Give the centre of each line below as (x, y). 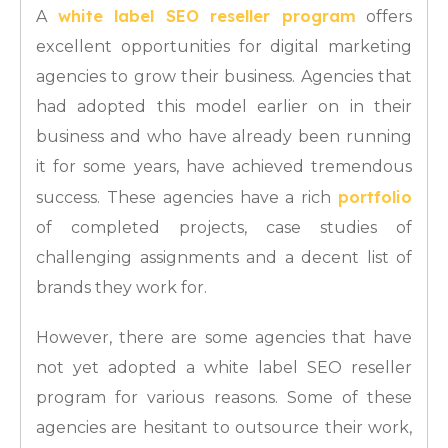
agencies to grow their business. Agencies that (224, 77)
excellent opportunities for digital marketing (224, 47)
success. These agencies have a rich (187, 198)
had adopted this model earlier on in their (224, 107)
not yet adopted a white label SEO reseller (224, 368)
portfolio (375, 197)
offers (383, 17)
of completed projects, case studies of (224, 228)
